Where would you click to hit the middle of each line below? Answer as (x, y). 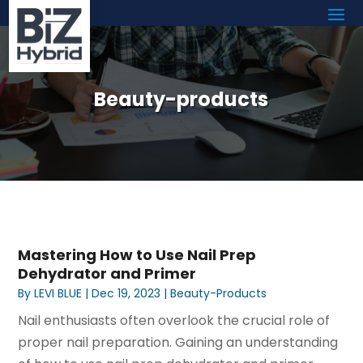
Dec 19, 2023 (126, 293)
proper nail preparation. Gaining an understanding (178, 342)
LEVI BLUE (58, 293)
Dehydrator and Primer (107, 273)
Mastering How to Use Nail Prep (137, 254)
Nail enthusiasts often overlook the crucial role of (174, 320)
